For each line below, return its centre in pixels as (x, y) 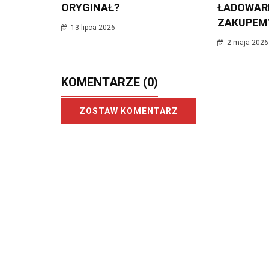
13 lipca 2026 (93, 27)
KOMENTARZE (102, 82)
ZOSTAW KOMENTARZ (129, 111)
